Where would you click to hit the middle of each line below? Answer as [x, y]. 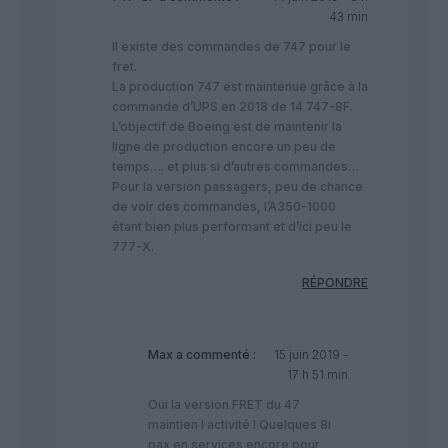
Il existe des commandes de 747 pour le [231, 46]
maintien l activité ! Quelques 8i [239, 424]
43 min [348, 16]
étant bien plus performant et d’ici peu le [232, 226]
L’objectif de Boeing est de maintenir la [227, 126]
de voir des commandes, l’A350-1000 [224, 206]
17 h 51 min [317, 374]
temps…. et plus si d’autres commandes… [235, 166]
